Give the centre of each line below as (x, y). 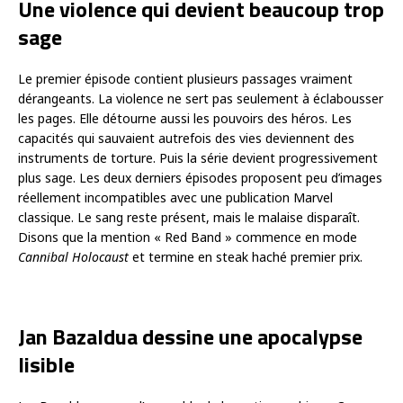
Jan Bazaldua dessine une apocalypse (190, 336)
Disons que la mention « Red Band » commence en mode (188, 237)
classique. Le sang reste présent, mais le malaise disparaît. (189, 217)
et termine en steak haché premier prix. (247, 256)
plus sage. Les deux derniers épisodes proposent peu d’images (200, 177)
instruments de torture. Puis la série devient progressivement (198, 157)
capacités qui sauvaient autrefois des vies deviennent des (186, 138)
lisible (46, 364)
